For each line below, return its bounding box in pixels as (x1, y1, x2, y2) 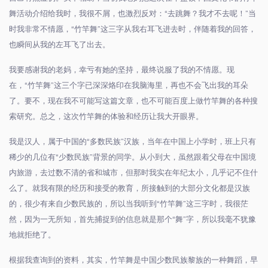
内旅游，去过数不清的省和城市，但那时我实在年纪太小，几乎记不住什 (9, 168, 258, 178)
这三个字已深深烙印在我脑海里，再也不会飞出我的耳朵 (54, 81, 248, 90)
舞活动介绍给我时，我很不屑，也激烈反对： (9, 9, 165, 19)
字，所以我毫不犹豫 (186, 215, 256, 224)
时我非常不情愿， (9, 25, 71, 34)
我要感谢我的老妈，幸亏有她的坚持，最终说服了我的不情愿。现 (9, 65, 234, 75)
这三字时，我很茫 (186, 199, 248, 209)
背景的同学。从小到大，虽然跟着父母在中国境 (93, 153, 256, 162)
